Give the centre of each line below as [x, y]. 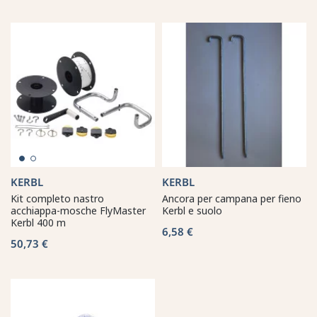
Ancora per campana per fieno [232, 198]
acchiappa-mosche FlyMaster [78, 210]
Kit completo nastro [57, 198]
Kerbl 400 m [38, 222]
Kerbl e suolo [192, 210]
